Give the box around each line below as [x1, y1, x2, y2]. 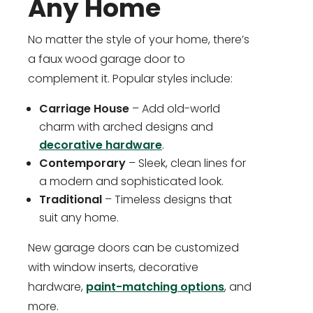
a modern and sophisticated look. [39, 173, 224, 190]
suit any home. [39, 210, 119, 226]
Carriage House [39, 101, 129, 117]
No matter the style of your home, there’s [28, 31, 249, 48]
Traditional [39, 191, 102, 208]
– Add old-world [129, 101, 220, 117]
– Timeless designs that [102, 191, 232, 208]
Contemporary [39, 155, 126, 172]
